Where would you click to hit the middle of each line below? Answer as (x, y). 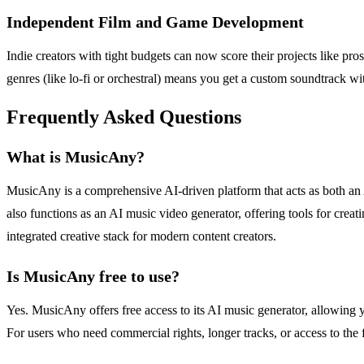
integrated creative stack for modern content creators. (141, 236)
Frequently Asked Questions (124, 117)
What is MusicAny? (76, 157)
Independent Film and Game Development (155, 22)
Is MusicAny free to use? (93, 277)
